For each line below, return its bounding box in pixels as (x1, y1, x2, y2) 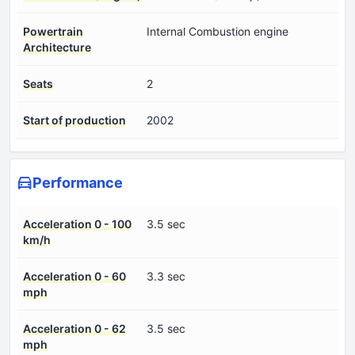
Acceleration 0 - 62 (23, 321, 126, 335)
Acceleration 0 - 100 (23, 216, 132, 231)
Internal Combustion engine (147, 24, 288, 38)
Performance (32, 174, 123, 191)
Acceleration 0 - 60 (23, 269, 126, 283)
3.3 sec (147, 269, 185, 283)
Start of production (23, 113, 126, 127)
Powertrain (23, 24, 83, 38)
